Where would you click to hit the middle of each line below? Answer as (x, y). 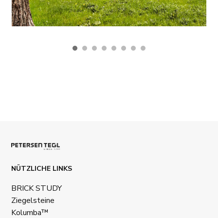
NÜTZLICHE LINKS (42, 168)
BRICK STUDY (36, 188)
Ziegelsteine (33, 200)
